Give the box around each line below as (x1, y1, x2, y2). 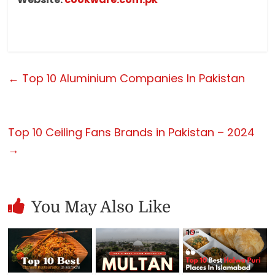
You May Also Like (31, 198, 171, 216)
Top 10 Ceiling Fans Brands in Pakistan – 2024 (8, 124, 255, 140)
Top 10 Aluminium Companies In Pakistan (19, 70, 246, 86)
